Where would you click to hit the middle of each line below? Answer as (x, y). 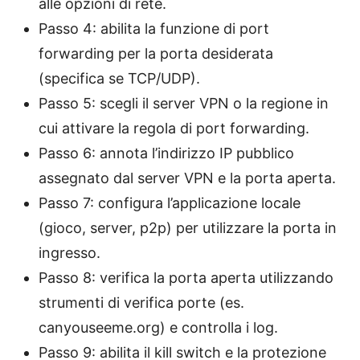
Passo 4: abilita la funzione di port (154, 28)
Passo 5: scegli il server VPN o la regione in (184, 103)
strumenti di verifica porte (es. (141, 302)
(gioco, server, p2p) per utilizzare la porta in (188, 227)
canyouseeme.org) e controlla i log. (158, 327)
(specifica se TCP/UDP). (119, 78)
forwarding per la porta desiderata (156, 53)
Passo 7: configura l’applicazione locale (170, 202)
